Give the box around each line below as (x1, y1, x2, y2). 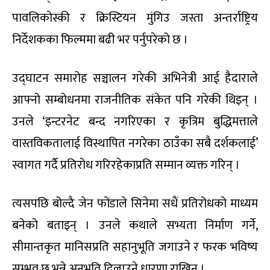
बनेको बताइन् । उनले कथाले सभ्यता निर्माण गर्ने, (12, 215, 258, 236)
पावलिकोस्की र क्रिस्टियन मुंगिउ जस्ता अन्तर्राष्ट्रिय (12, 7, 258, 28)
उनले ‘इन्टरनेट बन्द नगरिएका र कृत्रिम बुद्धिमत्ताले (12, 111, 258, 132)
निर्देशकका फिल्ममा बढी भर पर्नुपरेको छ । (12, 29, 188, 50)
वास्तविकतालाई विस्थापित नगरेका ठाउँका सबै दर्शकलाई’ (12, 133, 258, 154)
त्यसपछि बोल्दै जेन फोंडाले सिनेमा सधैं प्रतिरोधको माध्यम (12, 193, 258, 214)
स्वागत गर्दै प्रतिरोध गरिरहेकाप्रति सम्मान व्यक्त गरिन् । (12, 154, 240, 175)
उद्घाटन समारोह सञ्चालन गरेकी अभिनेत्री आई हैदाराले (12, 67, 258, 89)
